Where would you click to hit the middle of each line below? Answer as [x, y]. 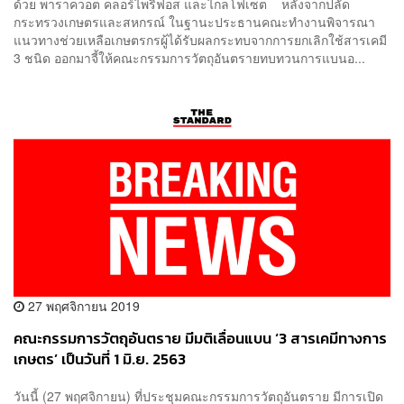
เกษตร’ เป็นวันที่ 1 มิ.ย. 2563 [100, 359]
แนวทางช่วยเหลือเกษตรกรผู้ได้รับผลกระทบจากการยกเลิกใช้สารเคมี [200, 40]
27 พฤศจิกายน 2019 [82, 305]
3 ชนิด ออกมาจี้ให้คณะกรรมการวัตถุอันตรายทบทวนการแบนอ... [189, 58]
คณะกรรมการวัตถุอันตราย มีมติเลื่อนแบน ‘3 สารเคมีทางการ [200, 338]
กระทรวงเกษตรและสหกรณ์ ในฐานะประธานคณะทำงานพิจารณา [194, 22]
